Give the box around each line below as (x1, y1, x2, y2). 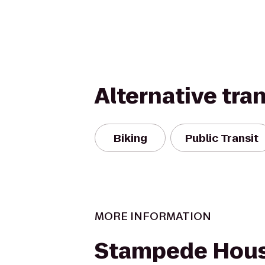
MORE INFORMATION (95, 209, 211, 224)
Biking (113, 130, 147, 146)
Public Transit (185, 130, 258, 146)
